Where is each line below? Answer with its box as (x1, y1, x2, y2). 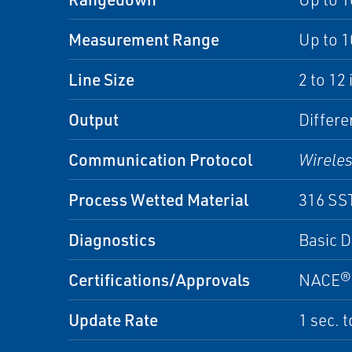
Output (68, 108, 119, 130)
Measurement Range (68, 28, 219, 49)
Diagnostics (68, 229, 156, 250)
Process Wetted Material (68, 189, 248, 210)
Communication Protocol (68, 148, 252, 170)
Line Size (68, 68, 134, 90)
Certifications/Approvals (68, 269, 250, 290)
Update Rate (68, 309, 158, 330)
